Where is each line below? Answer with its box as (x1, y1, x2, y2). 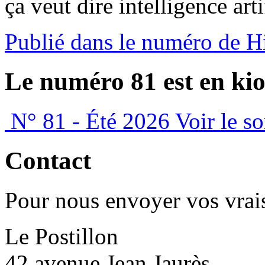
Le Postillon (5, 223, 118, 249)
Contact (5, 146, 91, 174)
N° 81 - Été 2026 (11, 108, 170, 134)
